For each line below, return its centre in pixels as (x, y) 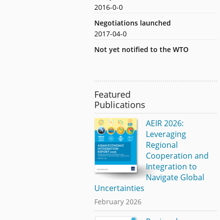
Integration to (171, 167)
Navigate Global (175, 178)
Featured (112, 94)
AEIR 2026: (165, 124)
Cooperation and (177, 156)
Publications (120, 104)
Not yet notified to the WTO (141, 49)
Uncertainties (119, 188)
